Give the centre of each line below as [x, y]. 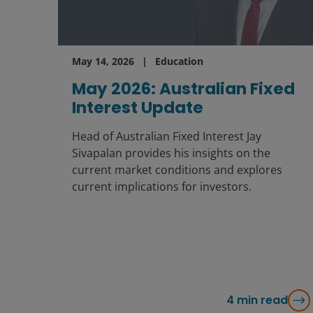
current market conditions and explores [177, 169]
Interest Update [137, 107]
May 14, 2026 [103, 61]
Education [179, 61]
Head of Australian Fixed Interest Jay [166, 136]
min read [262, 300]
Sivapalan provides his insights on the [171, 153]
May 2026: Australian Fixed [183, 88]
